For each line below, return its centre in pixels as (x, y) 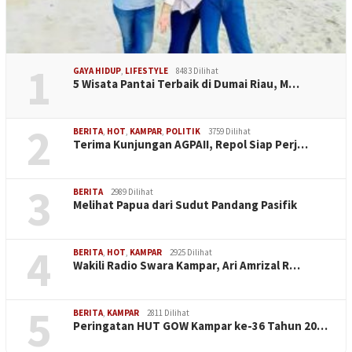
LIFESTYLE (147, 70)
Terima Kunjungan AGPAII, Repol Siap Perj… (191, 144)
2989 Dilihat (132, 191)
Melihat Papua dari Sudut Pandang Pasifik (185, 204)
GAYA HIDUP (97, 70)
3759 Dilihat (229, 131)
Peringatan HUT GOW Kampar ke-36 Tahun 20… (200, 325)
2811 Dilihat (168, 312)
